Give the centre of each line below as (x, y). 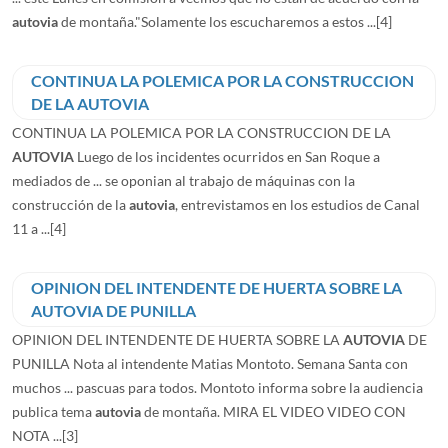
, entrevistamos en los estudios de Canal (297, 204)
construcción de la (70, 204)
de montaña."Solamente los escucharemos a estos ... (217, 21)
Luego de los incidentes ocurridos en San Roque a (227, 156)
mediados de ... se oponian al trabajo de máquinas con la (183, 180)
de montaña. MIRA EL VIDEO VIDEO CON (273, 411)
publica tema (53, 411)
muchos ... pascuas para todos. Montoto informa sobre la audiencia (217, 387)
